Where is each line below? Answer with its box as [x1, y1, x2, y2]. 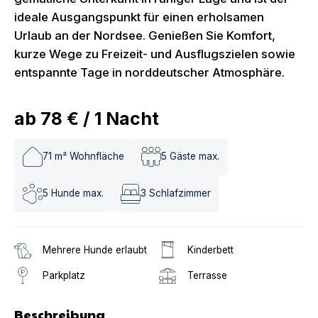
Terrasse [187, 269, 227, 281]
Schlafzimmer [149, 187, 211, 199]
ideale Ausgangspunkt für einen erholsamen [14, 9, 264, 24]
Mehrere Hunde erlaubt [43, 243, 147, 256]
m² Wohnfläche [55, 150, 124, 163]
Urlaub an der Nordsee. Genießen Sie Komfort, [14, 28, 275, 43]
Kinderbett [187, 243, 234, 256]
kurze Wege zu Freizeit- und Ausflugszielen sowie [14, 46, 295, 61]
